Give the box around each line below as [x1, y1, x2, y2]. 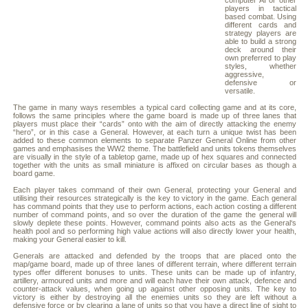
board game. [13, 169, 55, 177]
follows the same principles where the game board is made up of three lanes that [13, 111, 297, 120]
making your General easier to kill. [13, 235, 126, 243]
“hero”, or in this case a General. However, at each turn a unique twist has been [13, 128, 297, 136]
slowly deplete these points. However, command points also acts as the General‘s [13, 219, 297, 227]
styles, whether [225, 62, 297, 70]
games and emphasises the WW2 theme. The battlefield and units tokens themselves [13, 144, 297, 153]
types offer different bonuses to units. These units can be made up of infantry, [13, 268, 297, 276]
